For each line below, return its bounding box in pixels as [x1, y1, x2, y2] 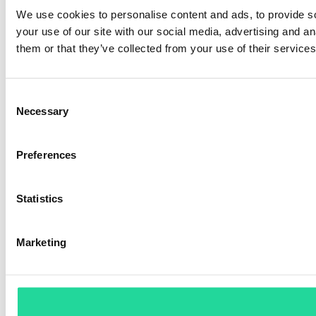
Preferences [16, 148, 77, 161]
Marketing [16, 236, 66, 248]
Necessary [16, 104, 68, 117]
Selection [5, 107, 48, 120]
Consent [5, 90, 44, 103]
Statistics [16, 192, 63, 205]
